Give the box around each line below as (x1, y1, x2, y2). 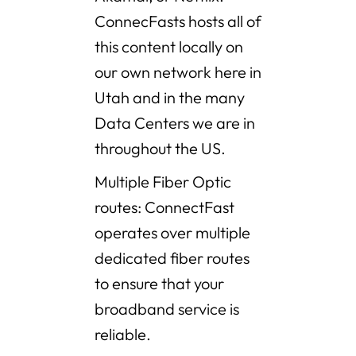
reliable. (95, 324, 154, 345)
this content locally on (95, 37, 243, 57)
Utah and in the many (95, 87, 245, 108)
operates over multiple (95, 222, 250, 243)
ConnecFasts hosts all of (95, 11, 261, 32)
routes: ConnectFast (95, 197, 234, 218)
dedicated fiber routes (95, 248, 250, 269)
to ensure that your (95, 273, 224, 294)
